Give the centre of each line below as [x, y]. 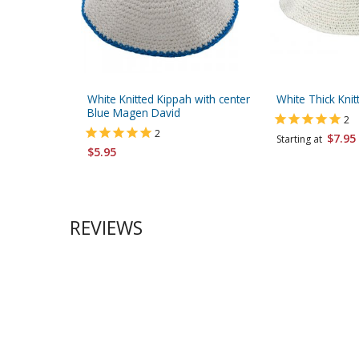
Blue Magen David [134, 113]
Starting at [302, 139]
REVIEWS [106, 228]
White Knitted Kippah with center [169, 99]
